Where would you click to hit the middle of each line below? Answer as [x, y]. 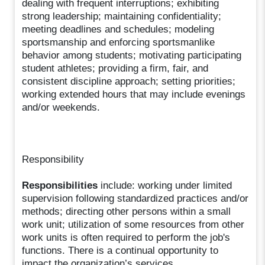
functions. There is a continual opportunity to [120, 250]
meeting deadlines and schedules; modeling [118, 29]
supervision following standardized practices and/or [135, 198]
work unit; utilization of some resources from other [133, 224]
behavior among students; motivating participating [132, 55]
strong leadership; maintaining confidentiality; [122, 16]
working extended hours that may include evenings [134, 94]
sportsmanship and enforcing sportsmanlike [119, 42]
